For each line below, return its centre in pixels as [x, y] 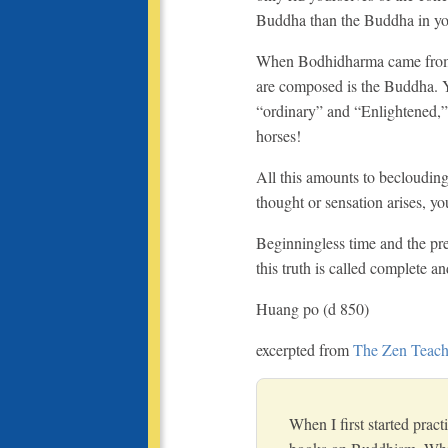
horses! [278, 135]
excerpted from [304, 349]
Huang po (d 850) [312, 308]
